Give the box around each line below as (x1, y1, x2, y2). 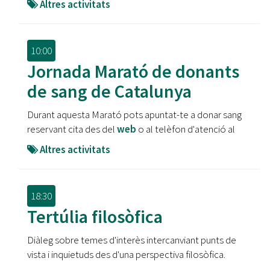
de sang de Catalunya (27, 80, 192, 102)
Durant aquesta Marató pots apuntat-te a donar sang (27, 108, 242, 121)
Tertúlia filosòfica (27, 205, 163, 228)
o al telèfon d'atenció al (136, 122, 235, 136)
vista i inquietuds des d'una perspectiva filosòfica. (27, 248, 225, 261)
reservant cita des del (27, 122, 117, 136)
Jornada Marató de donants (27, 60, 239, 83)
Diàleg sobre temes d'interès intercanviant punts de (27, 233, 236, 246)
